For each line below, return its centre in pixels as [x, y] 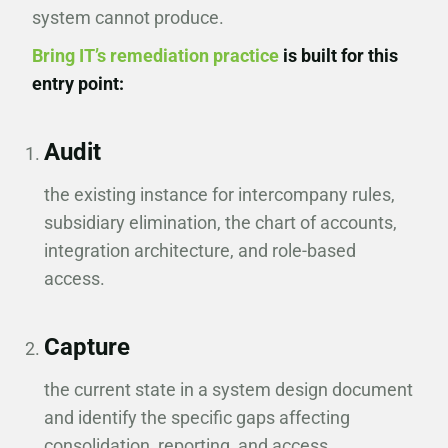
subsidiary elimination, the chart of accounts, [220, 222]
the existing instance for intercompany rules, [219, 194]
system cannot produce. [128, 17]
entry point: [78, 83]
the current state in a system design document [228, 389]
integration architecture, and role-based [199, 250]
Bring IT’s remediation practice [155, 55]
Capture [86, 347]
